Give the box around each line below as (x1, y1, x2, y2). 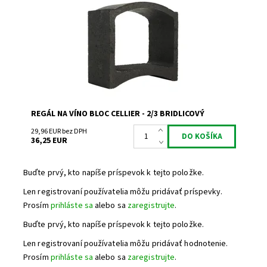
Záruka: (31, 33, 58, 45)
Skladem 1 (83, 2, 126, 15)
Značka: (31, 23, 59, 35)
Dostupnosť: (31, 2, 76, 15)
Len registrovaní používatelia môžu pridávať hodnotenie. (23, 237, 228, 250)
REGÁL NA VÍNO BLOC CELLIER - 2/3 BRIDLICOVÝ (31, 108, 205, 120)
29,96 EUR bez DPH (31, 126, 88, 137)
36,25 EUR (31, 135, 68, 147)
